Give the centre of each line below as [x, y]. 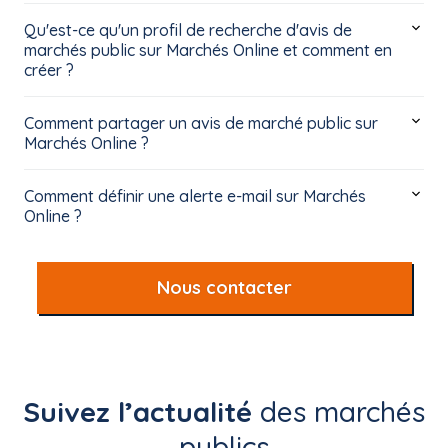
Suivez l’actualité [137, 411]
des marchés [338, 411]
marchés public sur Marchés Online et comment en [208, 50]
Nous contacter [224, 287]
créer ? [49, 70]
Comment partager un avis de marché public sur [201, 123]
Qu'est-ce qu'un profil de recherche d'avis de [188, 30]
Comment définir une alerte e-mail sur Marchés [195, 196]
